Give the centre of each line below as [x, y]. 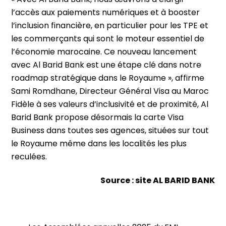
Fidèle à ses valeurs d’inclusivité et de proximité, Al [110, 104]
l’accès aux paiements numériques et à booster [106, 13]
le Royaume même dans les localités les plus [99, 144]
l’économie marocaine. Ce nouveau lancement [104, 52]
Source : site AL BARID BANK [157, 181]
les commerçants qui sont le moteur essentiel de [108, 39]
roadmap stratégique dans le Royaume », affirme [108, 78]
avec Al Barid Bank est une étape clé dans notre [106, 65]
